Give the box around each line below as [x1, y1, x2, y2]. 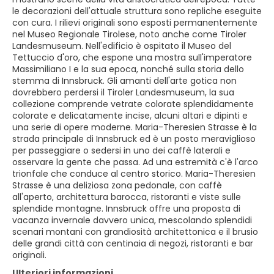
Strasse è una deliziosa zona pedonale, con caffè [12, 179, 222, 191]
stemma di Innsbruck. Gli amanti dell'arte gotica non [12, 75, 237, 87]
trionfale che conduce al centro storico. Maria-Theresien [12, 168, 256, 180]
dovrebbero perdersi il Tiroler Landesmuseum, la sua [12, 86, 234, 98]
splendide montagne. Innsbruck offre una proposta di [12, 202, 240, 215]
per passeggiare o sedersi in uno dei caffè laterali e [12, 144, 231, 157]
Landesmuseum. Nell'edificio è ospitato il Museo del [12, 40, 231, 52]
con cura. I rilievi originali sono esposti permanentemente [12, 17, 257, 29]
